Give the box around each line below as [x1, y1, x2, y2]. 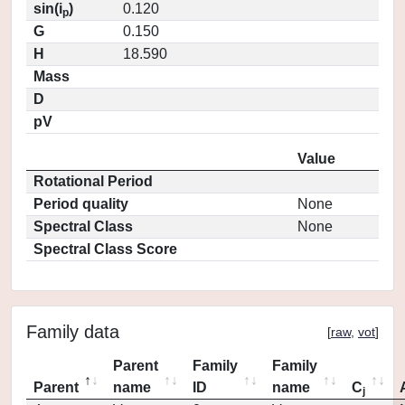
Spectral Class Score [33, 241, 177, 257]
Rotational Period [33, 174, 153, 189]
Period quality [33, 196, 128, 212]
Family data [26, 322, 119, 342]
